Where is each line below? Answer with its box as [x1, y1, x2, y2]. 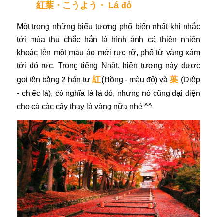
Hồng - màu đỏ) [104, 75, 157, 84]
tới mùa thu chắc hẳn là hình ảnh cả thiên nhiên [17, 35, 200, 44]
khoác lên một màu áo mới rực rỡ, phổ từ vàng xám [17, 48, 200, 57]
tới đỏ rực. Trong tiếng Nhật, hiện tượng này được [17, 61, 200, 70]
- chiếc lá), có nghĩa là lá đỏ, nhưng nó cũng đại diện [17, 89, 200, 97]
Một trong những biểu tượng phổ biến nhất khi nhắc [17, 22, 200, 31]
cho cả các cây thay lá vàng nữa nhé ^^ [17, 102, 152, 110]
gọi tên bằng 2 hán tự [17, 75, 93, 84]
